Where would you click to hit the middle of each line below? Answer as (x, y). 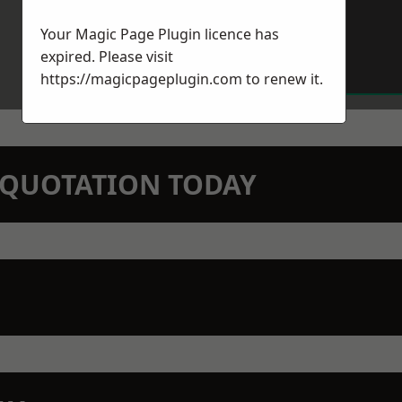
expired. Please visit (107, 57)
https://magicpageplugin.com (141, 79)
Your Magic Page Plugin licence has (160, 34)
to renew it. (283, 79)
